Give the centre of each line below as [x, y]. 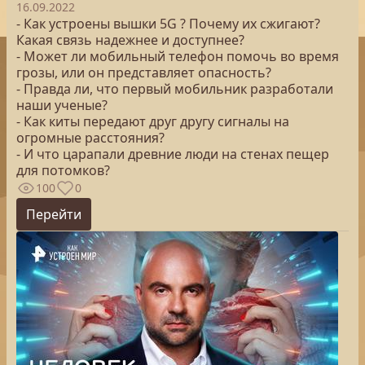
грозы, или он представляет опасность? [144, 73]
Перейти [54, 214]
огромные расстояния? [90, 138]
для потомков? [63, 170]
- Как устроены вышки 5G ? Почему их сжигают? [168, 24]
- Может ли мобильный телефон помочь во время [178, 56]
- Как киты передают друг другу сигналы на [153, 121]
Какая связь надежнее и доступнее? [130, 40]
